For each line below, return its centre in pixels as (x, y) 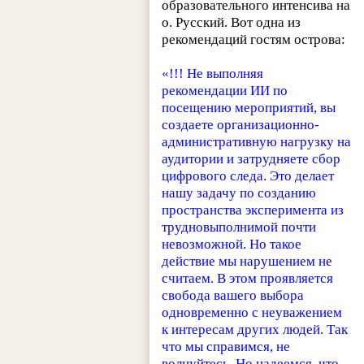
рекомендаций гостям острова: (254, 39)
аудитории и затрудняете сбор (251, 158)
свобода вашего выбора (233, 295)
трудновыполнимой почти (239, 227)
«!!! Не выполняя (213, 73)
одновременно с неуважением (252, 312)
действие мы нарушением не (247, 261)
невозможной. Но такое (232, 244)
